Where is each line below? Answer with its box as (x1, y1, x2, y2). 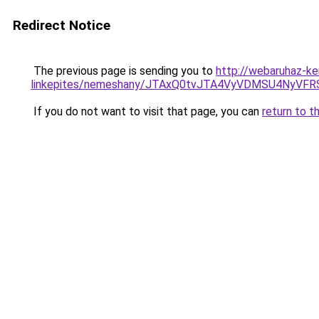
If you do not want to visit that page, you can (31, 105, 262, 118)
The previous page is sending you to (31, 64, 216, 78)
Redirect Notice (13, 17, 110, 33)
